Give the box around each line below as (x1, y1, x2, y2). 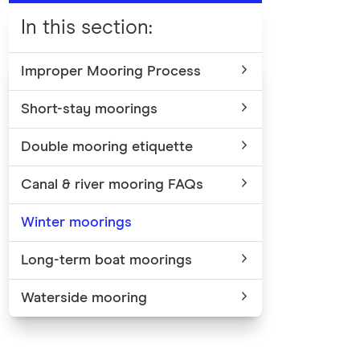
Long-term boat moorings (21, 252, 192, 268)
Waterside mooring (21, 290, 147, 305)
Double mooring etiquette (21, 139, 193, 154)
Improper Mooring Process (21, 63, 201, 79)
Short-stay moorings (21, 101, 157, 117)
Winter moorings (21, 215, 132, 230)
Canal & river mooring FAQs (21, 177, 203, 192)
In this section (21, 18, 149, 38)
